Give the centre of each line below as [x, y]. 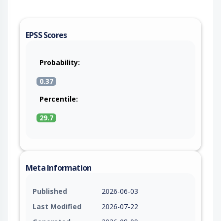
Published [50, 191]
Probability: [60, 62]
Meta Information [59, 167]
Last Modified [57, 206]
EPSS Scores [46, 35]
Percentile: [59, 99]
